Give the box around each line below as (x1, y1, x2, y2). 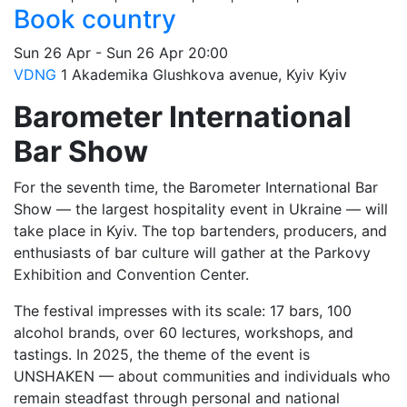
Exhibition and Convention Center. (14, 265, 249, 283)
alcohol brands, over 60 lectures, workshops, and (14, 323, 353, 342)
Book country (14, 4, 176, 35)
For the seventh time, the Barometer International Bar (14, 178, 378, 196)
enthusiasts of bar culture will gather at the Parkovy (14, 243, 371, 262)
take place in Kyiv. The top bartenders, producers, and (14, 222, 387, 240)
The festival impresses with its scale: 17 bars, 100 (14, 302, 352, 320)
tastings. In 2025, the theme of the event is (14, 345, 310, 363)
